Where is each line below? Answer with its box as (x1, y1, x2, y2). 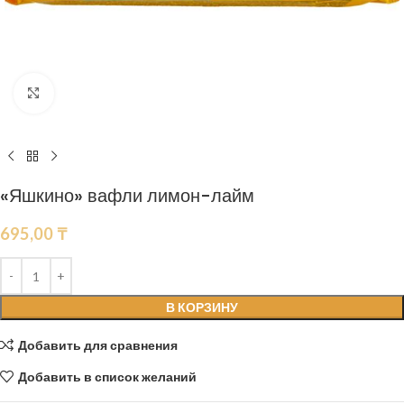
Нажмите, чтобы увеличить (53, 86, 209, 100)
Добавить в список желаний (17, 368, 197, 384)
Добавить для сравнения (17, 336, 178, 353)
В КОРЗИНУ (166, 299, 238, 315)
